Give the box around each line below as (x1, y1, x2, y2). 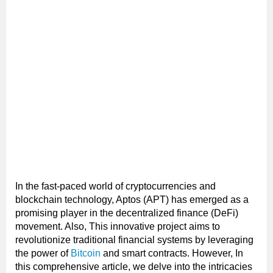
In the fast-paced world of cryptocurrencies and (15, 181, 216, 192)
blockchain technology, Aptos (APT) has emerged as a (15, 194, 249, 205)
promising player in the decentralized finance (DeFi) (15, 208, 238, 219)
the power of (15, 248, 71, 259)
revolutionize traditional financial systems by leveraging (15, 235, 253, 246)
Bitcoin (71, 248, 101, 259)
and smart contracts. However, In (101, 248, 243, 259)
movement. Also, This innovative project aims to (15, 221, 220, 232)
